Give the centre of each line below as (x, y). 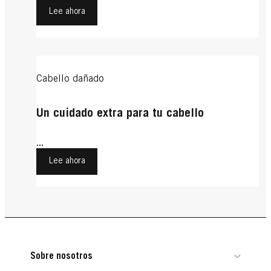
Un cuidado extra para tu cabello (120, 114)
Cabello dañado (70, 80)
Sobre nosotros (61, 256)
